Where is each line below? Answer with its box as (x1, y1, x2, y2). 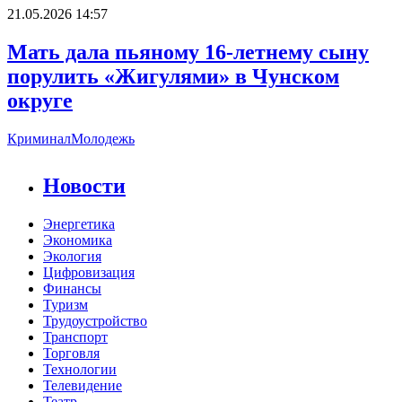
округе (7, 89, 73, 113)
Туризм (43, 296, 88, 312)
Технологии (43, 361, 117, 377)
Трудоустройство (43, 312, 147, 328)
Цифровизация (43, 264, 135, 280)
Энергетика (43, 215, 115, 232)
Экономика (43, 232, 112, 248)
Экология (43, 248, 101, 264)
